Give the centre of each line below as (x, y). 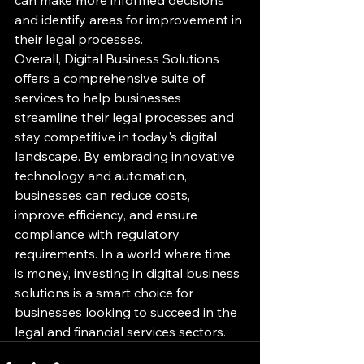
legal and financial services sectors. (120, 331)
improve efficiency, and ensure (108, 214)
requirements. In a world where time (124, 253)
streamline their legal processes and (126, 117)
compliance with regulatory (99, 234)
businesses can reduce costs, (104, 195)
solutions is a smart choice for (106, 292)
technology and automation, (102, 175)
